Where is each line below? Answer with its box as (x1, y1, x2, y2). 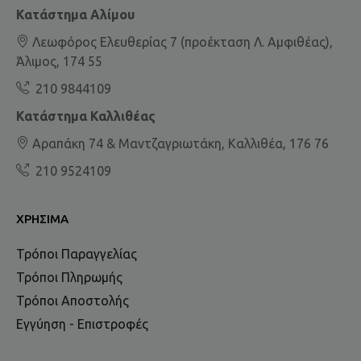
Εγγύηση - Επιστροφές (16, 317, 148, 332)
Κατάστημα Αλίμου (16, 7, 138, 23)
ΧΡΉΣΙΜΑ (16, 212, 68, 226)
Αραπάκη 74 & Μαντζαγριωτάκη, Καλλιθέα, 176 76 (29, 136, 329, 151)
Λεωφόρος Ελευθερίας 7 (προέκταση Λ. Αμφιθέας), (29, 35, 333, 50)
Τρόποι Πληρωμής (16, 270, 122, 285)
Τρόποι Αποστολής (16, 293, 129, 309)
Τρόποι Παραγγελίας (16, 247, 137, 262)
